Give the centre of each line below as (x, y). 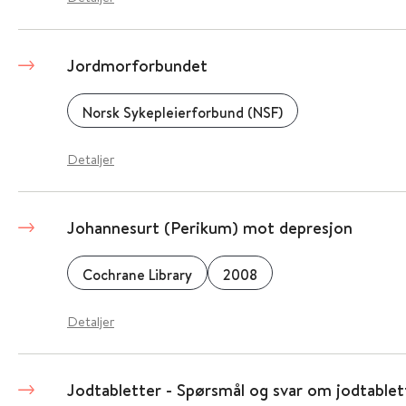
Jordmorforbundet (137, 65)
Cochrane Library (137, 275)
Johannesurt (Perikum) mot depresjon (209, 227)
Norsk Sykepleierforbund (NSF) (182, 112)
